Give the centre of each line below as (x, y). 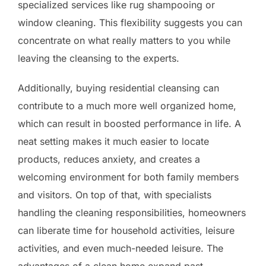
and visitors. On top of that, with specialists (115, 194)
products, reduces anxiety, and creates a (109, 159)
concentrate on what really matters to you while (124, 40)
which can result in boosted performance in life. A (129, 123)
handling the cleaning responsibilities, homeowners (132, 212)
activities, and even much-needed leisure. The (121, 248)
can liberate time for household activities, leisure (126, 230)
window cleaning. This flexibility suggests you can (130, 22)
